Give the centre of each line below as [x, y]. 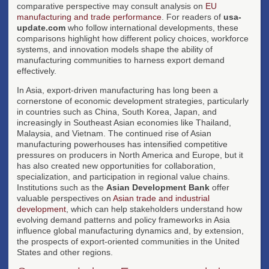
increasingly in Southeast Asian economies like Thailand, [124, 122]
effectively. [37, 71]
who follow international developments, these [152, 27]
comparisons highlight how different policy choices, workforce [133, 38]
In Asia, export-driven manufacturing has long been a [117, 90]
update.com [41, 27]
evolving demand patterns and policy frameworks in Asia [123, 219]
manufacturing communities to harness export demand [121, 60]
